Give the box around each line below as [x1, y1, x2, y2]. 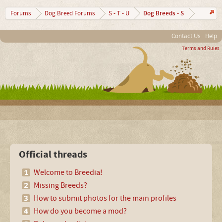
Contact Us [171, 32, 200, 40]
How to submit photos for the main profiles [34, 193, 177, 203]
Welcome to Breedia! [34, 167, 103, 177]
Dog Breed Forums [45, 9, 95, 17]
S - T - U [109, 9, 129, 17]
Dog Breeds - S [143, 9, 184, 18]
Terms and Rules [182, 45, 220, 52]
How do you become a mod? [34, 206, 127, 216]
